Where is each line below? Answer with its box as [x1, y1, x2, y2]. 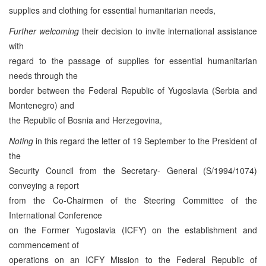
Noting [9, 134, 33, 147]
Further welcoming [9, 24, 79, 37]
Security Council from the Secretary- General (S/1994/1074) [9, 164, 257, 176]
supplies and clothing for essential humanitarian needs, [9, 4, 216, 16]
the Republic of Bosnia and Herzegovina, [9, 113, 162, 126]
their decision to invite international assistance [79, 24, 257, 37]
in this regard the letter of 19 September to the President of [33, 134, 257, 147]
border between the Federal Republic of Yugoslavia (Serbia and [9, 84, 257, 96]
